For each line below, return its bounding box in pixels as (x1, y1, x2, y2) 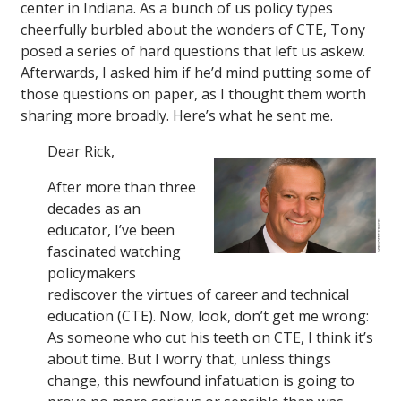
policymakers (47, 263, 136, 284)
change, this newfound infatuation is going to (47, 371, 354, 391)
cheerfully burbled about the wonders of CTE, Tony (21, 20, 365, 40)
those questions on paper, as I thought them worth (21, 84, 366, 105)
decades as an (47, 199, 141, 219)
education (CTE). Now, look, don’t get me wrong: (47, 306, 369, 327)
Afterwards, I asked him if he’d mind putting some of (21, 63, 371, 83)
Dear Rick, (47, 141, 115, 162)
